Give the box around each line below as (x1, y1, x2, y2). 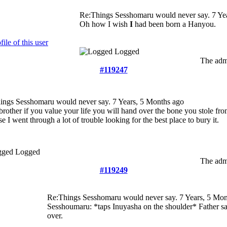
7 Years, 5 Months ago (112, 97, 184, 106)
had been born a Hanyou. (133, 20, 216, 28)
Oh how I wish (80, 20, 130, 28)
